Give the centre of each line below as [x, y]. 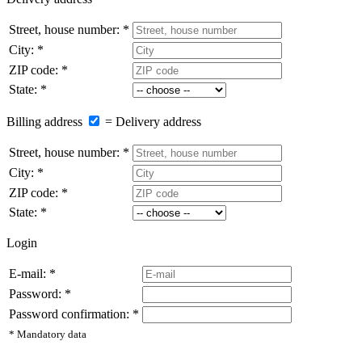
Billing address [44, 121]
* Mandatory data [48, 334]
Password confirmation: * [74, 314]
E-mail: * [32, 273]
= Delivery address [153, 121]
